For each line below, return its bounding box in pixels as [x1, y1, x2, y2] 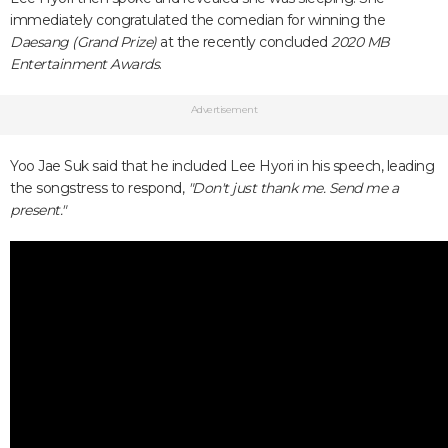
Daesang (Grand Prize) [10, 33, 157, 51]
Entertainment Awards [10, 55, 159, 73]
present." [10, 201, 66, 219]
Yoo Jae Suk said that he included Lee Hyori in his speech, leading [10, 157, 434, 175]
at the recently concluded [156, 33, 331, 51]
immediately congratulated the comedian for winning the [10, 11, 385, 29]
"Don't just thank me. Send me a [187, 179, 398, 197]
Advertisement [190, 103, 258, 116]
